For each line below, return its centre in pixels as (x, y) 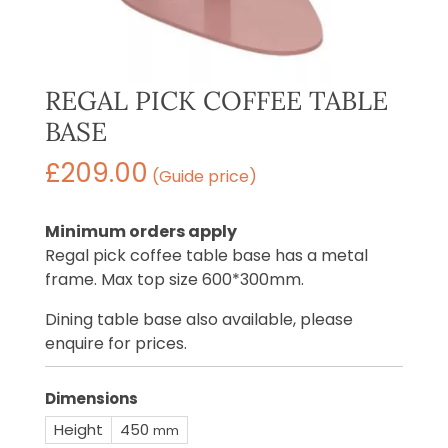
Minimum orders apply (140, 232)
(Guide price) (202, 177)
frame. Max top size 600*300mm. (174, 280)
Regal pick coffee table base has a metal (206, 256)
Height (78, 430)
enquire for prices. (115, 344)
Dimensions (91, 399)
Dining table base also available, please (198, 320)
